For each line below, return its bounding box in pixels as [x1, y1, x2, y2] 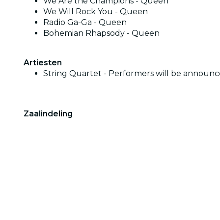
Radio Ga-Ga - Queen [43, 17, 127, 27]
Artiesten [24, 57, 62, 67]
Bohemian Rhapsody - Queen [43, 28, 160, 38]
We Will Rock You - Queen [43, 6, 148, 16]
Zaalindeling [24, 109, 73, 118]
